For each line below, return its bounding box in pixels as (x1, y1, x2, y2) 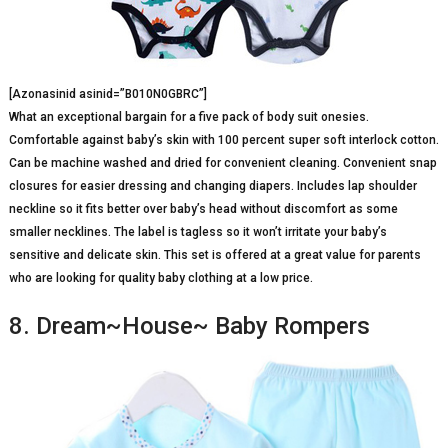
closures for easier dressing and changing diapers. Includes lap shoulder (8, 179, 417, 193)
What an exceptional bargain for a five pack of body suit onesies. (8, 110, 369, 124)
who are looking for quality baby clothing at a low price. (8, 271, 313, 285)
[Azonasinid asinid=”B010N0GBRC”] (8, 87, 207, 101)
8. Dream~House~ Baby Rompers (8, 312, 370, 340)
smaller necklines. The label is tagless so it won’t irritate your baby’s (8, 225, 387, 239)
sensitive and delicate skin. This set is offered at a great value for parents (8, 248, 421, 262)
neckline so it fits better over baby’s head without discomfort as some (8, 202, 398, 216)
